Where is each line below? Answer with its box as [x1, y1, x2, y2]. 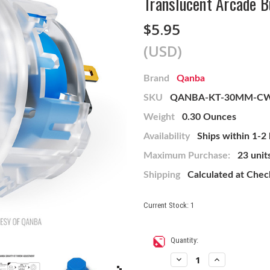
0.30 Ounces [182, 111, 236, 122]
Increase [212, 254, 242, 264]
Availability [143, 131, 190, 141]
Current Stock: [143, 200, 190, 210]
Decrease [174, 254, 207, 264]
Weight [143, 111, 175, 122]
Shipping [143, 169, 180, 180]
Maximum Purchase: [143, 150, 230, 160]
